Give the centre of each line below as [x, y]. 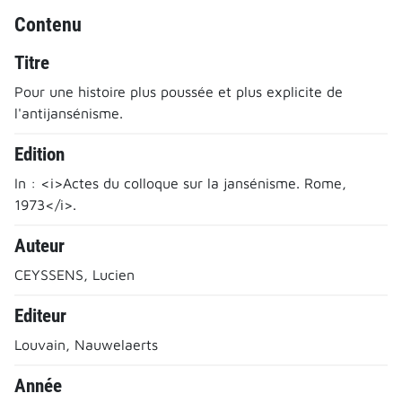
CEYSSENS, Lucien [74, 274]
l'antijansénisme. [69, 113]
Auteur [39, 245]
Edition [39, 154]
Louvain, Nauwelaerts [86, 344]
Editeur [40, 315]
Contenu [48, 24]
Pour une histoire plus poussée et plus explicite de [179, 91]
